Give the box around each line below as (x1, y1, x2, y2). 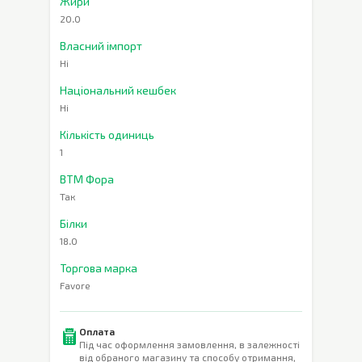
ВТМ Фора (60, 172, 114, 186)
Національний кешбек (60, 83, 176, 97)
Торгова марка (60, 261, 137, 275)
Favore (60, 280, 90, 291)
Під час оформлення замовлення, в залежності (79, 339, 300, 350)
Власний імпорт (60, 39, 142, 53)
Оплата (79, 326, 115, 337)
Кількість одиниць (60, 128, 154, 141)
